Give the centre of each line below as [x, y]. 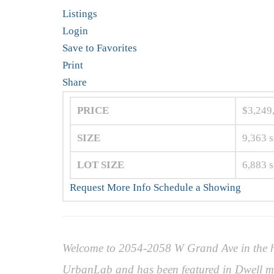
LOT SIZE [101, 165]
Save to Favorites [100, 48]
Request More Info [112, 187]
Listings [80, 14]
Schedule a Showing [197, 187]
